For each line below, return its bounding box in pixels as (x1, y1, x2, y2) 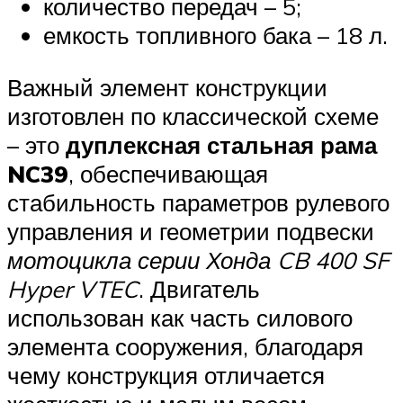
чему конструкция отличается (7, 360, 325, 390)
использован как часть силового (7, 302, 353, 332)
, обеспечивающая (68, 158, 268, 188)
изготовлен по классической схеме (7, 101, 379, 130)
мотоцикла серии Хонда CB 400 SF (7, 245, 389, 274)
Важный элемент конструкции (7, 72, 327, 102)
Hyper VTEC (7, 273, 139, 303)
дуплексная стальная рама (66, 130, 377, 159)
